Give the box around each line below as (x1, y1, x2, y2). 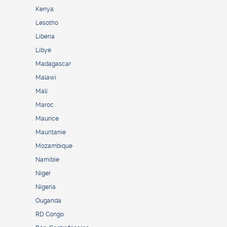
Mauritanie (35, 129, 66, 136)
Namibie (35, 156, 59, 164)
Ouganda (35, 197, 61, 205)
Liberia (35, 33, 55, 41)
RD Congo (35, 211, 64, 218)
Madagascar (35, 60, 71, 68)
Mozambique (35, 142, 72, 150)
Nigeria (35, 183, 56, 191)
